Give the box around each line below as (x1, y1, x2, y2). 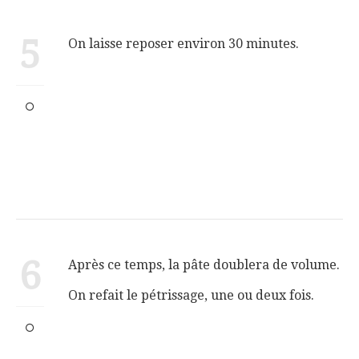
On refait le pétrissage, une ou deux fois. (68, 287, 314, 303)
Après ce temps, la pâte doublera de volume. (68, 256, 340, 272)
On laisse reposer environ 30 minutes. (68, 35, 299, 51)
